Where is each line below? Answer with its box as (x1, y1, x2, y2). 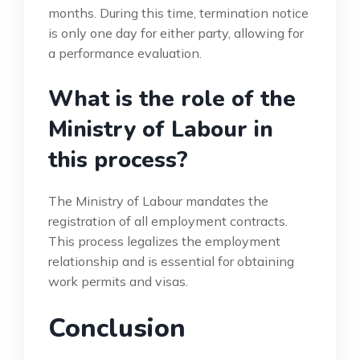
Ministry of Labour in (48, 114, 273, 145)
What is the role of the (48, 84, 296, 115)
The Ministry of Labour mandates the (48, 193, 268, 210)
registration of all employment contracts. (48, 213, 288, 230)
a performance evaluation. (48, 45, 202, 62)
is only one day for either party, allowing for (48, 25, 304, 42)
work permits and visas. (48, 273, 188, 290)
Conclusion (48, 311, 186, 346)
